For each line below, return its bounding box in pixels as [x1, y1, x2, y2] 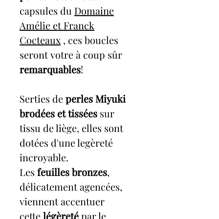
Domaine [74, 4, 114, 18]
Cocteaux [20, 33, 61, 47]
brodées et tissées [20, 107, 97, 120]
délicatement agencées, [20, 180, 122, 194]
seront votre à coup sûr [20, 48, 122, 62]
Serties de [20, 92, 66, 106]
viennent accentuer [20, 195, 105, 208]
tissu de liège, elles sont [20, 121, 123, 135]
